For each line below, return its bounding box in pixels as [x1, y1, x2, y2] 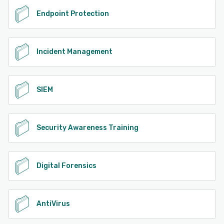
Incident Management [36, 47, 112, 56]
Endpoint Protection [36, 9, 109, 18]
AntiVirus [36, 199, 70, 208]
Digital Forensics [36, 161, 96, 170]
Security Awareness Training [36, 123, 138, 132]
